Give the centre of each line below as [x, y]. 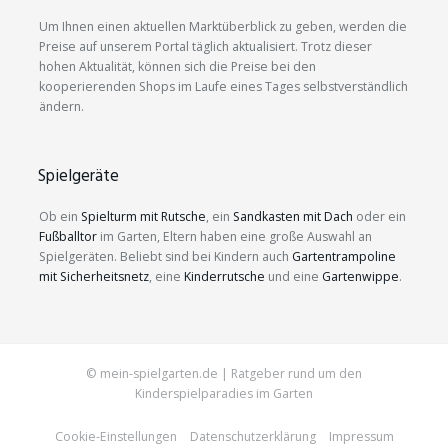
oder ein [379, 217]
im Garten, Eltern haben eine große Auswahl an [234, 237]
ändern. [61, 107]
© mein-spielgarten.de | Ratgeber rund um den [224, 374]
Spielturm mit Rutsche [143, 217]
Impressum [361, 436]
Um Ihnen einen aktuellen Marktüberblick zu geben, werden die [223, 27]
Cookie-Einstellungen [115, 436]
